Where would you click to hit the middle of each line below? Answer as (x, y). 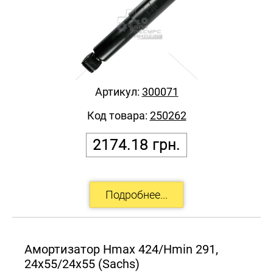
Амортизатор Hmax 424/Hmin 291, (121, 249)
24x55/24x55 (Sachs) (82, 264)
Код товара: (118, 115)
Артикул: (118, 91)
